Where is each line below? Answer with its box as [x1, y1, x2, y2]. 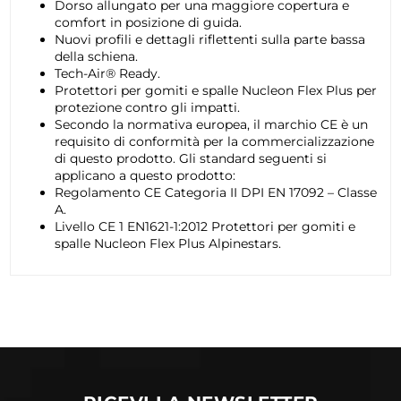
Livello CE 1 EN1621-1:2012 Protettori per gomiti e [54, 218, 355, 235]
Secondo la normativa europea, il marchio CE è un [54, 116, 368, 133]
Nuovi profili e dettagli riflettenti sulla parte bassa [54, 31, 365, 48]
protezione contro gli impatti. [54, 99, 240, 116]
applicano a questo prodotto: [54, 167, 235, 184]
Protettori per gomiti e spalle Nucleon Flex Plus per [54, 82, 377, 99]
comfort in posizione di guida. [54, 14, 242, 31]
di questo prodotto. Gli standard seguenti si [54, 150, 327, 167]
